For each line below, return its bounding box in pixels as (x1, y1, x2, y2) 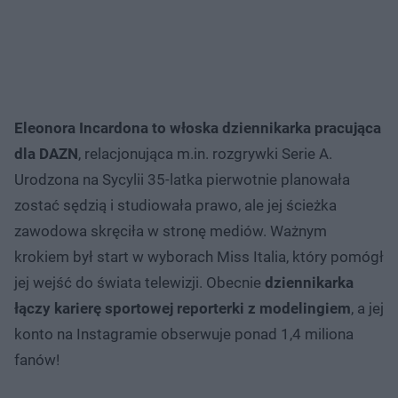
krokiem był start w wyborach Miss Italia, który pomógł (14, 247, 384, 266)
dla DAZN (14, 144, 78, 163)
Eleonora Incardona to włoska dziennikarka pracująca (14, 118, 381, 137)
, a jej (351, 298, 384, 317)
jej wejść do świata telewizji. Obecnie (14, 273, 265, 291)
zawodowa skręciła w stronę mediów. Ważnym (14, 221, 327, 240)
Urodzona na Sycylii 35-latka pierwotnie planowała (14, 170, 350, 188)
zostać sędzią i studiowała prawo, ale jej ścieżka (14, 195, 337, 214)
